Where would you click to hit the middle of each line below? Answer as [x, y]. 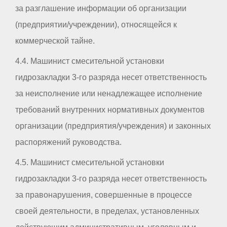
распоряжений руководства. [68, 142]
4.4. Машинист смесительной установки [90, 61]
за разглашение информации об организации [101, 9]
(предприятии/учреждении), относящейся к [96, 25]
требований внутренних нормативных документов [110, 110]
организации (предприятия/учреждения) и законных [113, 126]
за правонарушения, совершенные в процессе [104, 195]
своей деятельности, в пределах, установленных [107, 211]
